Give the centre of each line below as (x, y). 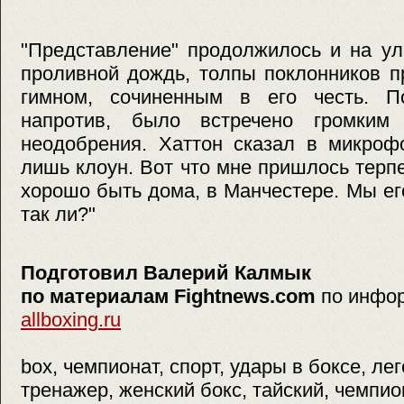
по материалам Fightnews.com (171, 296)
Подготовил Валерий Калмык (166, 272)
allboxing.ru (71, 319)
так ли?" (58, 214)
